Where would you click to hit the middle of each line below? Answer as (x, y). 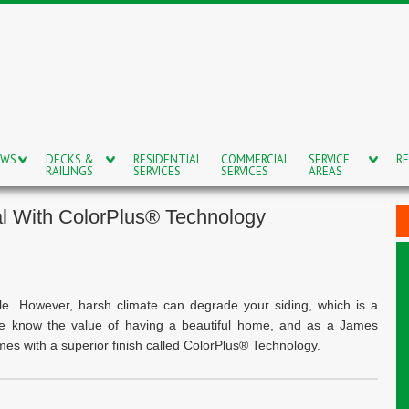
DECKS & (70, 159)
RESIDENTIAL (167, 159)
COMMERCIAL (255, 159)
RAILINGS (69, 171)
